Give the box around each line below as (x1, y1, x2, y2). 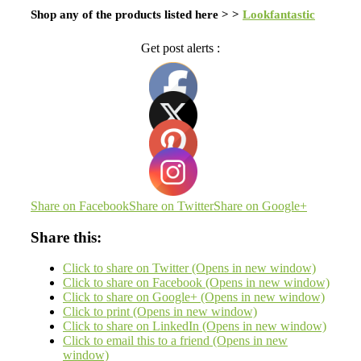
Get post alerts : (141, 40, 220, 55)
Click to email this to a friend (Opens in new (63, 334, 288, 348)
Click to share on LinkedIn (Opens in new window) (63, 319, 326, 334)
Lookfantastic (243, 7, 315, 21)
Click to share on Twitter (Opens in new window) (63, 261, 316, 276)
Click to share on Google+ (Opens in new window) (63, 290, 325, 305)
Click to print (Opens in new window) (63, 305, 257, 319)
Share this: (31, 228, 102, 246)
